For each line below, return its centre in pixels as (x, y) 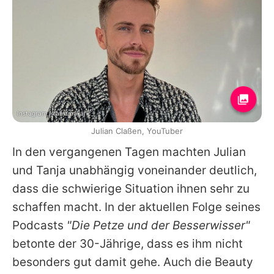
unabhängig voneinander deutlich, (161, 171)
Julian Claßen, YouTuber (137, 131)
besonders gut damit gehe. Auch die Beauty (133, 262)
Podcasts (39, 226)
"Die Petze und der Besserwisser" (158, 226)
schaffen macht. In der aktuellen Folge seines (136, 207)
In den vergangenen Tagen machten (113, 152)
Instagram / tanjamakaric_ (56, 113)
